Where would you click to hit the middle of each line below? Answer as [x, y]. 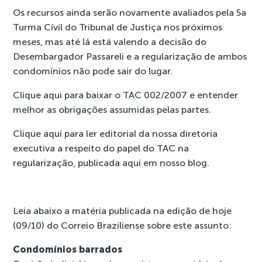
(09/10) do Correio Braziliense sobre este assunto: [123, 225]
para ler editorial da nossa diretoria [140, 134]
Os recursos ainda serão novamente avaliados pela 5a [130, 13]
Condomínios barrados [68, 249]
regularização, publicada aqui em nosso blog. [111, 163]
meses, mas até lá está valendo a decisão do [110, 42]
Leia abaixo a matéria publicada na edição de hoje [123, 211]
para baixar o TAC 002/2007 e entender [150, 95]
